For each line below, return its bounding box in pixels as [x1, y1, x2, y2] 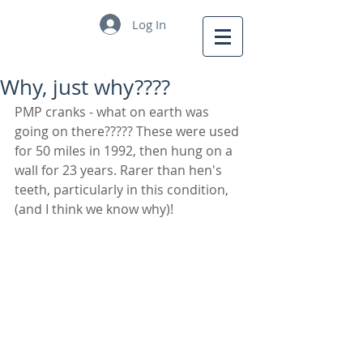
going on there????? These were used [15, 122, 242, 140]
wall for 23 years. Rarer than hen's [15, 161, 225, 179]
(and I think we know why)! [15, 200, 173, 218]
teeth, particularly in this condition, [15, 181, 232, 199]
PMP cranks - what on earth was [15, 103, 212, 121]
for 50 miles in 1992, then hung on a [15, 142, 236, 160]
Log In [132, 15, 167, 32]
